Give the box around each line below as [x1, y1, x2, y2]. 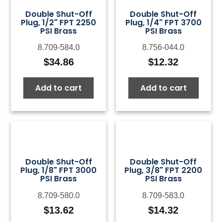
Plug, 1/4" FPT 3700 [125, 17, 202, 29]
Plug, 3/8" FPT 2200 [124, 165, 203, 176]
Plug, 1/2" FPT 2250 [21, 17, 97, 29]
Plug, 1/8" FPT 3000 [20, 165, 97, 176]
